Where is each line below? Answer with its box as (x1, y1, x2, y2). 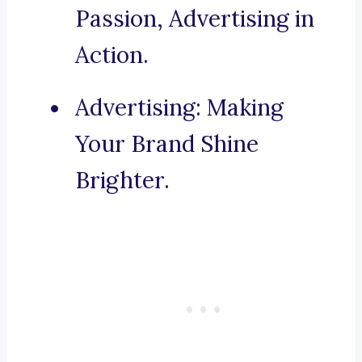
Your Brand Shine (75, 129, 259, 159)
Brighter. (75, 166, 170, 196)
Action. (75, 40, 149, 70)
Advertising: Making (75, 93, 284, 123)
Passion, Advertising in (75, 4, 314, 34)
